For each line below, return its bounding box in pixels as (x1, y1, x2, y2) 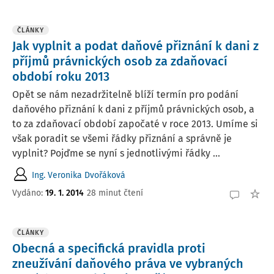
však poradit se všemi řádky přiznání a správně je (12, 133, 232, 144)
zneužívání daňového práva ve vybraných (12, 256, 243, 271)
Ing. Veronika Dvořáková (32, 169, 125, 180)
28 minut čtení (87, 187, 143, 198)
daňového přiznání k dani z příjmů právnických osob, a (12, 103, 254, 115)
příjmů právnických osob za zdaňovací (12, 54, 228, 68)
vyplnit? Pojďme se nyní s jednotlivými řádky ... (12, 147, 220, 159)
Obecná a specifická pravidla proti (12, 241, 206, 256)
